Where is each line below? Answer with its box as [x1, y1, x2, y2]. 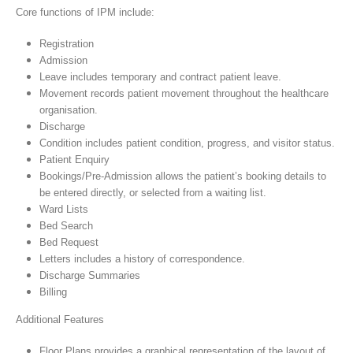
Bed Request [39, 236, 98, 248]
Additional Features [16, 314, 104, 326]
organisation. [39, 103, 98, 116]
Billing [39, 285, 67, 298]
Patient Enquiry [39, 153, 110, 165]
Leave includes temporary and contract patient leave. [39, 70, 281, 83]
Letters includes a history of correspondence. [39, 252, 245, 265]
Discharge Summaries [39, 269, 140, 281]
